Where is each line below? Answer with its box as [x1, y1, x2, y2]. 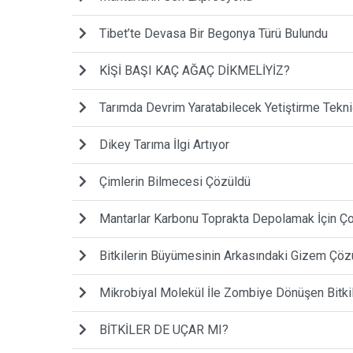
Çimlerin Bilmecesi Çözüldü [99, 173, 251, 189]
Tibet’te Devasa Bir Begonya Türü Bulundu [99, 25, 328, 41]
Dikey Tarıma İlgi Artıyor [99, 136, 229, 152]
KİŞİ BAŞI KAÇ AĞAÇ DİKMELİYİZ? [99, 62, 290, 78]
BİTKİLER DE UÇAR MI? [99, 321, 229, 337]
